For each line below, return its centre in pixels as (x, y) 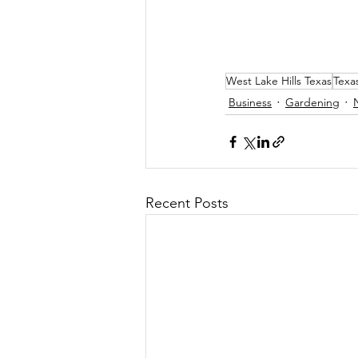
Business (250, 102)
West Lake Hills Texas (279, 81)
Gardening (312, 102)
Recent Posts (187, 203)
